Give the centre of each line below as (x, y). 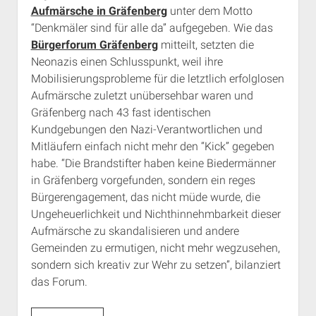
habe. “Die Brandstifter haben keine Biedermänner (153, 164)
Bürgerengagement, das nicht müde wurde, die (145, 197)
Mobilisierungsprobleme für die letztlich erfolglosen (157, 79)
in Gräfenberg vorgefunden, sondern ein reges (143, 181)
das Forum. (59, 282)
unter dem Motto (209, 11)
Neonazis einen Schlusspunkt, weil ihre (127, 62)
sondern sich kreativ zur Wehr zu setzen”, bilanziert (156, 265)
